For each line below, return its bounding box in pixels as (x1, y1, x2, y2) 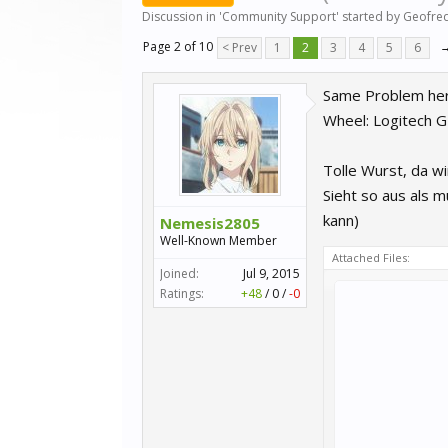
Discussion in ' (142, 8, 222, 25)
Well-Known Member (160, 232, 277, 249)
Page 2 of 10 (143, 38, 213, 55)
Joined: (160, 265, 199, 282)
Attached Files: (332, 250, 410, 265)
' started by (336, 8, 403, 25)
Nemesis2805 (160, 213, 260, 233)
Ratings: (160, 285, 204, 302)
